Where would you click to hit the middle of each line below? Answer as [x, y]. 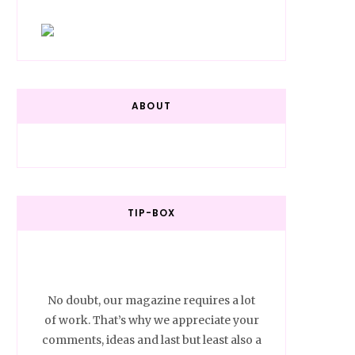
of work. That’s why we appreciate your [151, 321]
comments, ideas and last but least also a [151, 340]
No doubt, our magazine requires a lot [151, 301]
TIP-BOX [151, 213]
